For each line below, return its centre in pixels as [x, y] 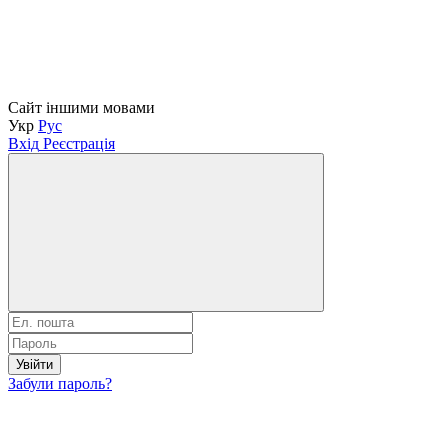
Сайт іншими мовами [81, 107]
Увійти [34, 364]
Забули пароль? [60, 383]
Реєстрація [79, 143]
